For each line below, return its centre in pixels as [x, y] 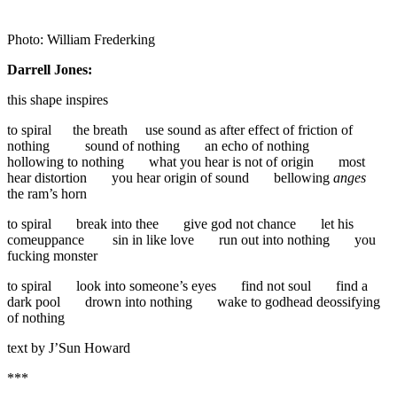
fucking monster [52, 255]
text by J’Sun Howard [69, 347]
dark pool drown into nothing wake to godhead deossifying [194, 301]
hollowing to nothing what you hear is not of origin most [186, 161]
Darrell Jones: [50, 69]
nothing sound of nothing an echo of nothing [169, 145]
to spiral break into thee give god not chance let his [180, 223]
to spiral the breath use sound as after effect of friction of [180, 129]
